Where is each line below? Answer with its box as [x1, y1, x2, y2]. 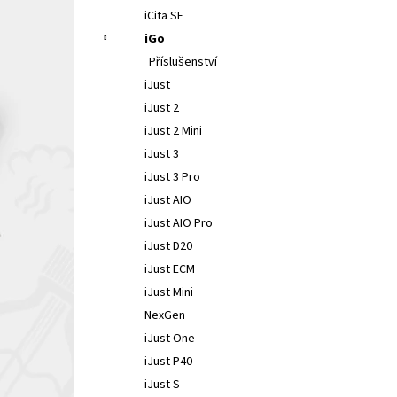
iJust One [144, 330, 195, 347]
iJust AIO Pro [144, 214, 213, 232]
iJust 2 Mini [144, 122, 202, 140]
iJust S [144, 376, 180, 393]
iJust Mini [144, 284, 193, 301]
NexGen [144, 307, 185, 324]
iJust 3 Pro [144, 168, 200, 186]
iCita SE [144, 7, 183, 25]
